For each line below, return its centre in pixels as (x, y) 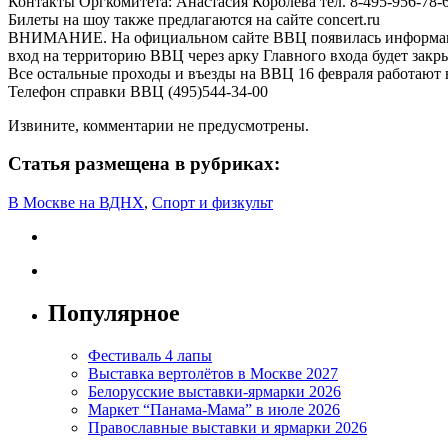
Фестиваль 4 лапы (150, 355)
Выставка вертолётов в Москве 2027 (213, 373)
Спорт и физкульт (212, 203)
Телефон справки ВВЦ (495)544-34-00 (138, 91)
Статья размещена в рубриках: (144, 164)
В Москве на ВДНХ (76, 203)
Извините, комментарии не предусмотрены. (158, 125)
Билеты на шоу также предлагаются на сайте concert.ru (194, 19)
